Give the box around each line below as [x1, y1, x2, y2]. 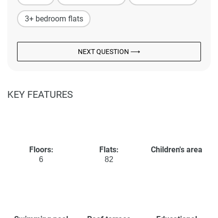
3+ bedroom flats [24, 14, 83, 23]
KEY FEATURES [7, 89, 73, 101]
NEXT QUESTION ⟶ [78, 48, 140, 56]
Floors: [29, 145, 54, 155]
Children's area [151, 145, 203, 155]
